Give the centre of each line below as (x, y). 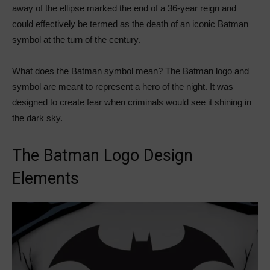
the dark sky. (37, 118)
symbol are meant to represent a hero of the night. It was (123, 87)
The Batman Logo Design (102, 156)
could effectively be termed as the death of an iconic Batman (130, 24)
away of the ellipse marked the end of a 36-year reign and (124, 8)
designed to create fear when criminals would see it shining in (132, 102)
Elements (46, 179)
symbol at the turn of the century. (77, 40)
